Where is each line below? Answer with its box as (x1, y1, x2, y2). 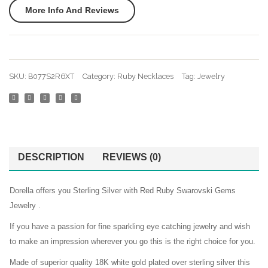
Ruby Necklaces (117, 72, 173, 81)
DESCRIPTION (18, 151, 84, 162)
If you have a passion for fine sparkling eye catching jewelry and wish (10, 223, 250, 231)
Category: (83, 72, 117, 81)
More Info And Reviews (25, 5, 119, 15)
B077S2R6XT (28, 72, 74, 81)
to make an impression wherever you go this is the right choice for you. (10, 237, 255, 246)
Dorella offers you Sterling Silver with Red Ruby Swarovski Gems (10, 187, 236, 195)
